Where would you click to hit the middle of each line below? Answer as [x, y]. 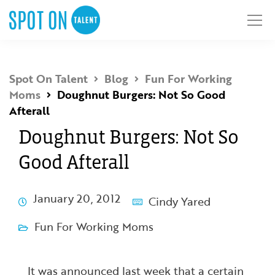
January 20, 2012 [77, 198]
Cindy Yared [180, 201]
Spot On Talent [48, 79]
